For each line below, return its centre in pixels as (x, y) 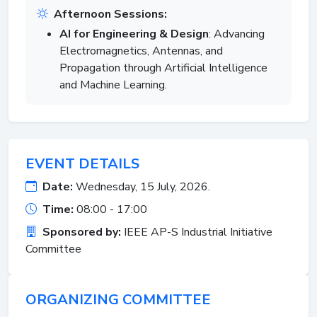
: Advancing (237, 34)
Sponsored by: (82, 232)
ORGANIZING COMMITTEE (118, 299)
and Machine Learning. (113, 85)
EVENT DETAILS (82, 163)
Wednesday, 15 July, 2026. (142, 186)
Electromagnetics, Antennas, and (141, 51)
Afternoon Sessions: (110, 14)
